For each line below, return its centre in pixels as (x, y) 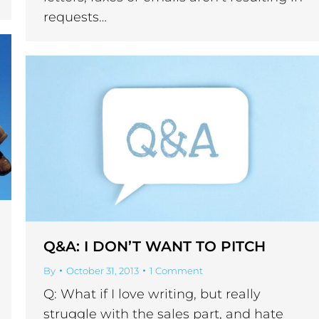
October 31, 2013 (103, 271)
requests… (75, 17)
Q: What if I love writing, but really (152, 294)
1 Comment (176, 271)
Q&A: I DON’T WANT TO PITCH (155, 247)
